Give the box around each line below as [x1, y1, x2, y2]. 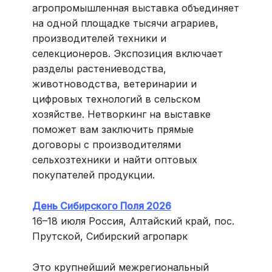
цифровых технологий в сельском [32, 93, 200, 106]
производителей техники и [32, 32, 166, 45]
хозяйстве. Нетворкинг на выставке [32, 108, 211, 121]
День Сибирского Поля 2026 [32, 199, 171, 212]
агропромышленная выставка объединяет [32, 2, 239, 15]
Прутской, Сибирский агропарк [32, 229, 188, 242]
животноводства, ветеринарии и [32, 78, 197, 90]
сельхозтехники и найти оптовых [32, 154, 197, 166]
